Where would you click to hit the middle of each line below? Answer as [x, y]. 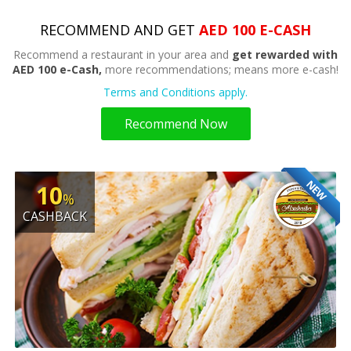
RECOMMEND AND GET [119, 30]
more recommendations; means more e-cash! [220, 70]
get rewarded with [285, 55]
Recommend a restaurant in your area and [123, 55]
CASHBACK [55, 217]
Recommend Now [175, 124]
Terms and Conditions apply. [175, 92]
